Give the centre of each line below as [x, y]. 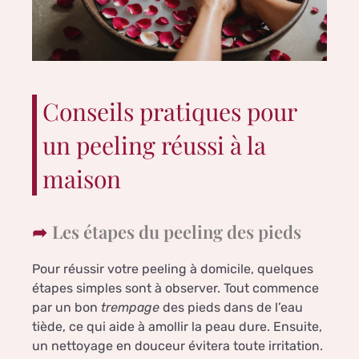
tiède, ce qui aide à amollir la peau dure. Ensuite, [177, 327]
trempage [130, 308]
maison [82, 179]
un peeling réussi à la [154, 145]
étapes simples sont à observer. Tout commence [175, 288]
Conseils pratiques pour [170, 112]
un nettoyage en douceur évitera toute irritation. [177, 346]
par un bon [67, 308]
